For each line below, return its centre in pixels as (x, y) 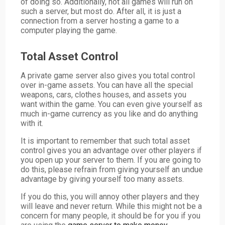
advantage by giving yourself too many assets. (102, 179)
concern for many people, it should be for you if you (111, 215)
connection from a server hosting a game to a (100, 21)
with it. (32, 123)
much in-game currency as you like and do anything (109, 114)
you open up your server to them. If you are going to (111, 160)
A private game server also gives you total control (108, 75)
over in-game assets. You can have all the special (107, 85)
